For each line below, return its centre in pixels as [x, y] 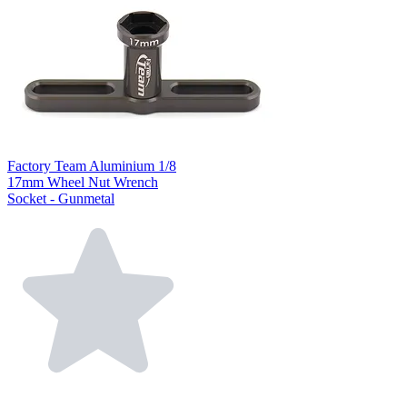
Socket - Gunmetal [61, 198]
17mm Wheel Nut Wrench [83, 182]
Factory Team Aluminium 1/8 [92, 165]
